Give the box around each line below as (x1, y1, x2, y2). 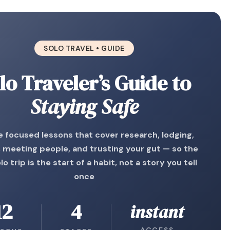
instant (130, 200, 184, 224)
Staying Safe (30, 93, 139, 121)
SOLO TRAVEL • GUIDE (44, 44, 125, 53)
